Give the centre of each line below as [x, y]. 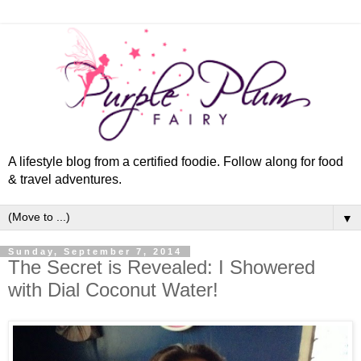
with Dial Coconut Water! [113, 290]
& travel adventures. [65, 180]
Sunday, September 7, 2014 [95, 252]
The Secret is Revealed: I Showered [162, 268]
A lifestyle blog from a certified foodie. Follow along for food [176, 162]
